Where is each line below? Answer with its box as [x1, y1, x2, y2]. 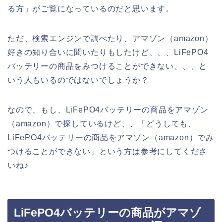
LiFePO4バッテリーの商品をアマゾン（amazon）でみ [7, 133, 214, 142]
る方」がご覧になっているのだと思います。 [7, 4, 174, 13]
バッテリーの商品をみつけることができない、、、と [7, 61, 208, 70]
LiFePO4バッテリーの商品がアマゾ [14, 206, 201, 220]
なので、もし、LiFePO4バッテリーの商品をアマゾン [7, 105, 209, 114]
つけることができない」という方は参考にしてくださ [7, 147, 208, 156]
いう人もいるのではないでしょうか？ [7, 75, 149, 84]
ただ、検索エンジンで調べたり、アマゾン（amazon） [7, 34, 213, 43]
